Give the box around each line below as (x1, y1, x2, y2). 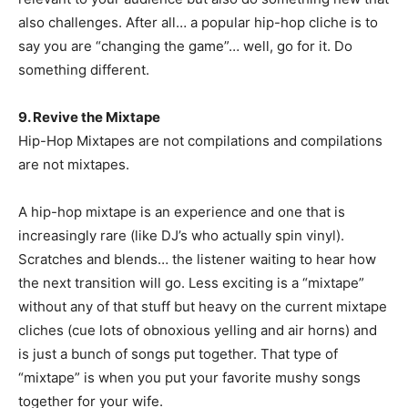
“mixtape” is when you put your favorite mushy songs (18, 369, 361, 386)
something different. (18, 61, 149, 78)
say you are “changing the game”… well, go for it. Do (18, 37, 352, 55)
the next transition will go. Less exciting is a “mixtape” (18, 274, 364, 291)
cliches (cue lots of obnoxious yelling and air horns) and (18, 321, 377, 339)
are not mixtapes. (18, 156, 129, 173)
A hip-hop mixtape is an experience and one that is (18, 203, 345, 220)
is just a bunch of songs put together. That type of (18, 345, 338, 362)
